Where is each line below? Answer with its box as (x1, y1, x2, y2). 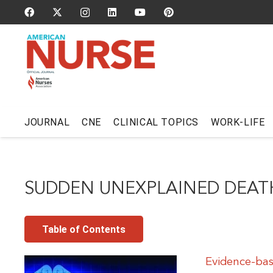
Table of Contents (41, 223, 126, 235)
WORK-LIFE (211, 116, 265, 128)
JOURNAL (24, 116, 70, 128)
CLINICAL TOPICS (113, 116, 199, 128)
